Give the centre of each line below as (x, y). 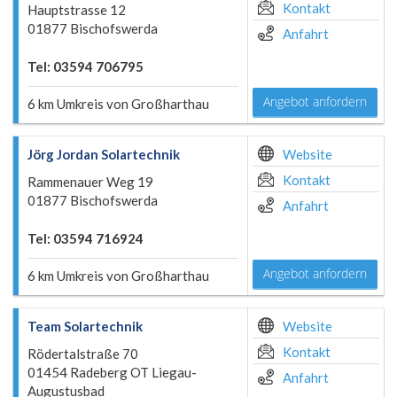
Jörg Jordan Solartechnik (104, 154)
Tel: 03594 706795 (86, 66)
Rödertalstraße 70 (83, 354)
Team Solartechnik (85, 326)
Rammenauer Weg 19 (90, 182)
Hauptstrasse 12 (77, 10)
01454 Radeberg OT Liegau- (112, 372)
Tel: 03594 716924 (86, 238)
